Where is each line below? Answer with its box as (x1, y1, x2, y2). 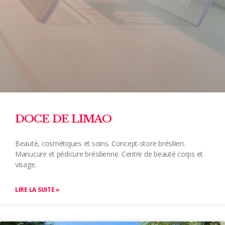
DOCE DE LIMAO (15, 112, 111, 126)
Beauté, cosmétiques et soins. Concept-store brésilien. (15, 138, 185, 148)
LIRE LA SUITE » (15, 185, 60, 194)
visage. (15, 159, 37, 169)
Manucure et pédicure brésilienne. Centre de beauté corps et (15, 149, 203, 159)
